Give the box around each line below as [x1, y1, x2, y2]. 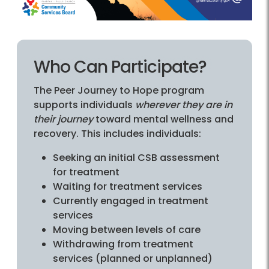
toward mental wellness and [93, 112, 234, 127]
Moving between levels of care [53, 223, 201, 237]
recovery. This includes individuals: [34, 127, 201, 141]
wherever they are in [135, 98, 232, 112]
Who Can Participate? [34, 55, 207, 79]
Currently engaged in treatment [53, 194, 208, 208]
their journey [34, 112, 93, 127]
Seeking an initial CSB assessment [53, 151, 220, 165]
